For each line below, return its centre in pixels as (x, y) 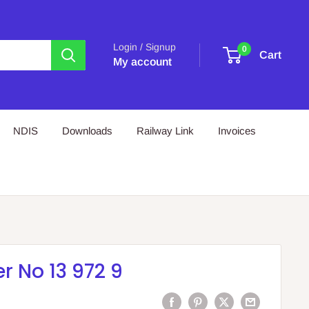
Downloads (87, 131)
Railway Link (165, 131)
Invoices (237, 131)
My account (142, 62)
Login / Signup (144, 47)
